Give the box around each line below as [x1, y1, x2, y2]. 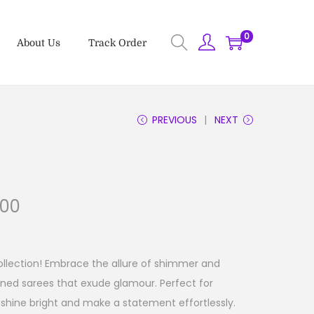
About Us [17, 36, 60, 48]
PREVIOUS [152, 113, 197, 128]
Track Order [88, 36, 146, 48]
